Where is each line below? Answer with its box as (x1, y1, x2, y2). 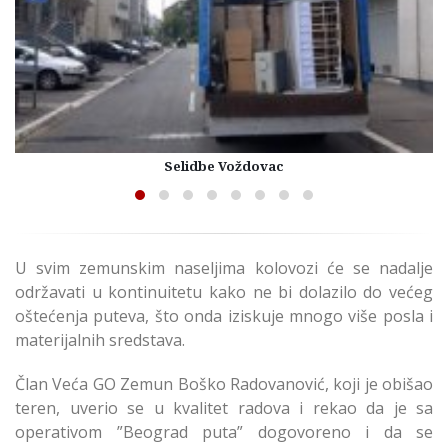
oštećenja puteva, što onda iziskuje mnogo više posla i (15, 305, 433, 328)
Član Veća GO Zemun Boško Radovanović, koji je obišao (15, 373, 433, 396)
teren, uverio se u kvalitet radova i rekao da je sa (15, 397, 433, 420)
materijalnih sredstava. (15, 329, 185, 352)
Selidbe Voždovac (164, 157, 284, 176)
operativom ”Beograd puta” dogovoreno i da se (15, 421, 433, 444)
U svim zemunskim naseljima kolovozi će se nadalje (15, 257, 433, 280)
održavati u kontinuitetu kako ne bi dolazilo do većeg (15, 281, 433, 304)
